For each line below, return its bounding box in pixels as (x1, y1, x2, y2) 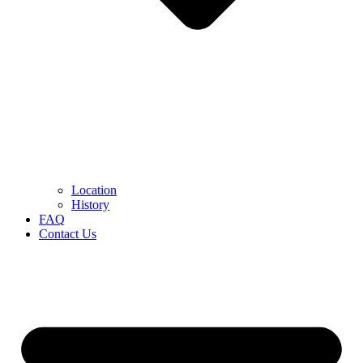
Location (71, 183, 117, 198)
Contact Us (39, 227, 96, 241)
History (71, 198, 109, 212)
